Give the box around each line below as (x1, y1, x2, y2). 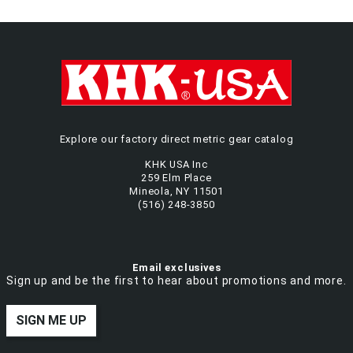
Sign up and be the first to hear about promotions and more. (6, 274, 347, 288)
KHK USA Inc (145, 158, 208, 171)
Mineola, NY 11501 (129, 185, 224, 198)
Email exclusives (132, 262, 221, 274)
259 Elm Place (141, 172, 212, 184)
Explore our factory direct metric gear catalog (59, 133, 294, 146)
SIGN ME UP (16, 313, 87, 329)
